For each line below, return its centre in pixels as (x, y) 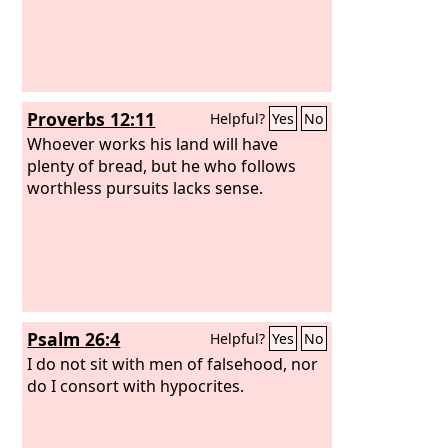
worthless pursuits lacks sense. (145, 187)
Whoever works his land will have (153, 143)
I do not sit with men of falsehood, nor (173, 363)
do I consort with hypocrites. (136, 385)
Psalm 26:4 (74, 339)
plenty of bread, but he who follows (162, 165)
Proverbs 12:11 (91, 119)
